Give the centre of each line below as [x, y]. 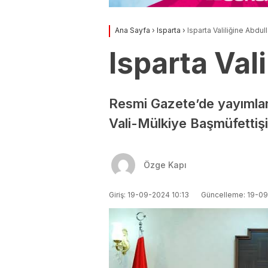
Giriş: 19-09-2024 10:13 [149, 194]
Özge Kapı [165, 165]
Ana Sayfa [133, 30]
